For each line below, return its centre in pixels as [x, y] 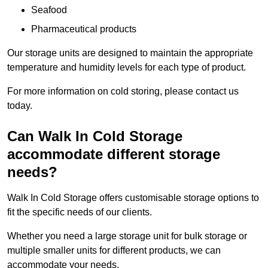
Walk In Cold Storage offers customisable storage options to [133, 198]
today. [20, 106]
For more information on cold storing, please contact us [123, 92]
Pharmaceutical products [84, 29]
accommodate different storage [114, 154]
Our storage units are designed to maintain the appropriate [130, 53]
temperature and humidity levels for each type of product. [127, 68]
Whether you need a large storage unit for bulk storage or [127, 236]
